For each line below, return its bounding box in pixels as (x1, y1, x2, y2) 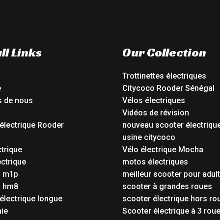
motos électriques (122, 157, 188, 167)
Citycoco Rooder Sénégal (122, 83, 215, 93)
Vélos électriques (122, 96, 185, 106)
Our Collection (122, 44, 206, 60)
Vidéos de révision (122, 108, 189, 118)
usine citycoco (122, 133, 175, 142)
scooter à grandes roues (122, 182, 212, 192)
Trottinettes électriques (122, 71, 206, 81)
